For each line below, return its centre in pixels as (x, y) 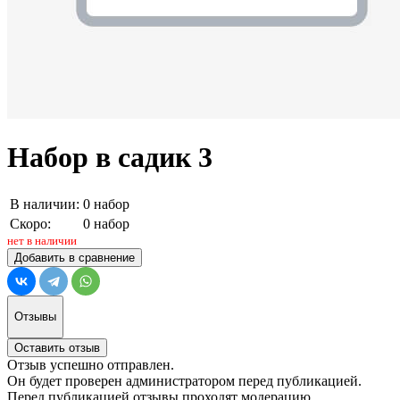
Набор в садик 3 (110, 158)
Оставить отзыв (57, 347)
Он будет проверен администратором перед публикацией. (184, 380)
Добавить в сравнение (75, 257)
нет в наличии (42, 241)
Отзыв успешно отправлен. (91, 364)
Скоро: (30, 223)
